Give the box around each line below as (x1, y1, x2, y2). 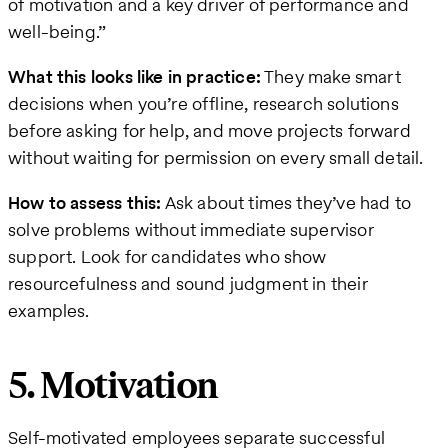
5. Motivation (8, 364, 218, 410)
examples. (8, 298, 90, 324)
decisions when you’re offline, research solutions (8, 91, 399, 117)
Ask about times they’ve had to (161, 190, 412, 216)
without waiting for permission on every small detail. (8, 145, 424, 171)
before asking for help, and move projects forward (8, 118, 411, 144)
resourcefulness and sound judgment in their (8, 271, 368, 297)
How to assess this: (8, 190, 162, 216)
